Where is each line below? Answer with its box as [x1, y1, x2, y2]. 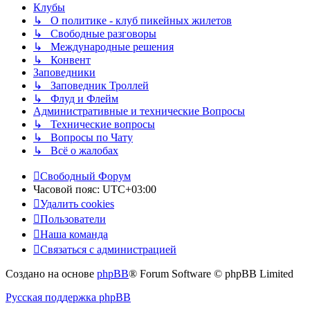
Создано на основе [6, 268, 97, 280]
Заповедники [33, 66, 95, 79]
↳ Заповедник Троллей [33, 80, 149, 92]
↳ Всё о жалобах [33, 145, 118, 157]
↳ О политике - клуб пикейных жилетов [33, 15, 232, 27]
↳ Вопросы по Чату [33, 131, 133, 144]
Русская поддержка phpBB [6, 291, 131, 304]
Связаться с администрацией [40, 244, 176, 256]
